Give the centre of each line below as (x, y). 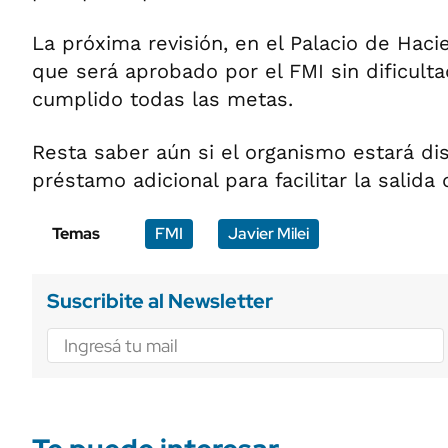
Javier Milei (268, 233)
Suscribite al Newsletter (160, 301)
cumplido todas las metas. (162, 99)
